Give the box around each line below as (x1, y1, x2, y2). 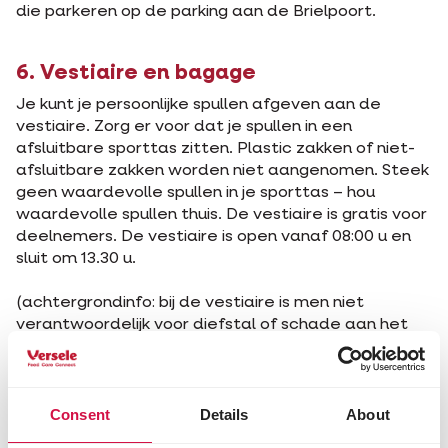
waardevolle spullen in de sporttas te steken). (16, 361, 383, 377)
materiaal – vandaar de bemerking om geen (16, 339, 369, 355)
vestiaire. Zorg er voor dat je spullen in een (16, 119, 352, 135)
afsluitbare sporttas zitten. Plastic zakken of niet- (16, 141, 415, 157)
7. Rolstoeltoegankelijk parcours (16, 420, 359, 441)
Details (199, 405, 249, 423)
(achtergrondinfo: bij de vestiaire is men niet (16, 295, 364, 311)
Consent (50, 405, 110, 423)
